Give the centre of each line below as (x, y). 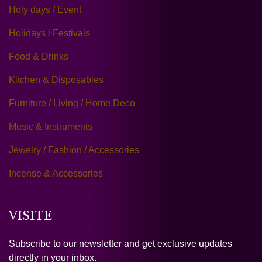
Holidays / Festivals (49, 33)
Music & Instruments (51, 127)
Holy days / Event (45, 10)
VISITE (30, 216)
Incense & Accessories (56, 174)
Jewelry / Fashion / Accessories (74, 150)
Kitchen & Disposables (56, 80)
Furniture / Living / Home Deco (72, 104)
